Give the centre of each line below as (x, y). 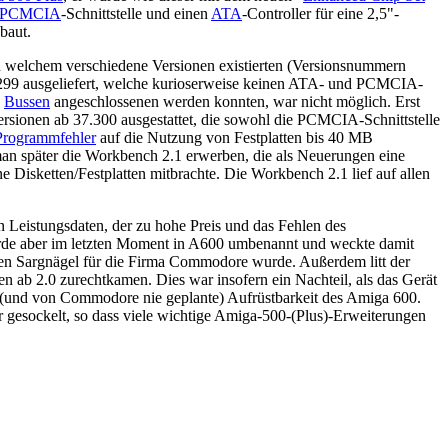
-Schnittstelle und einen (136, 13)
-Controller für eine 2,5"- (320, 13)
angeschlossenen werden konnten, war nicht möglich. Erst (235, 101)
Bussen (27, 101)
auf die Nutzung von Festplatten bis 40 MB (234, 137)
